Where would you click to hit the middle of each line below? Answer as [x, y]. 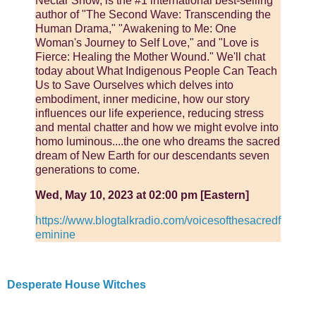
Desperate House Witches [77, 285]
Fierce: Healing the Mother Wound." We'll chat [150, 57]
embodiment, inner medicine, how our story [142, 99]
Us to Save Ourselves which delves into [134, 85]
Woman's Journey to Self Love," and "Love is [147, 43]
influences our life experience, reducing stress [150, 114]
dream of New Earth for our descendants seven [152, 156]
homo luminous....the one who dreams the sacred [158, 142]
